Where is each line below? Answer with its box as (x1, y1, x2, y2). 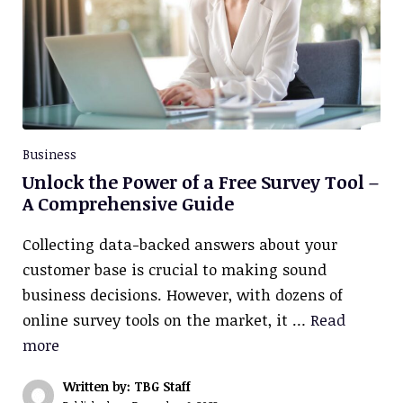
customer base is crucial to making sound (22, 258, 327, 280)
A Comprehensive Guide (22, 190, 234, 216)
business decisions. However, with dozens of (22, 283, 343, 305)
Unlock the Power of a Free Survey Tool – (22, 168, 379, 194)
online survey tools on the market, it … (22, 309, 310, 330)
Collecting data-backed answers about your (22, 233, 337, 255)
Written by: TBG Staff (63, 377, 191, 395)
